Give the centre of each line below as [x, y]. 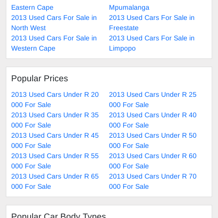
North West [28, 28]
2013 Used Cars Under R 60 [153, 156]
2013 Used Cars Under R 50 [153, 136]
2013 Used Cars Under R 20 [55, 95]
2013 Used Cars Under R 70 [153, 176]
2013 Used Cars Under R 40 [153, 115]
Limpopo [122, 48]
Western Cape [33, 48]
